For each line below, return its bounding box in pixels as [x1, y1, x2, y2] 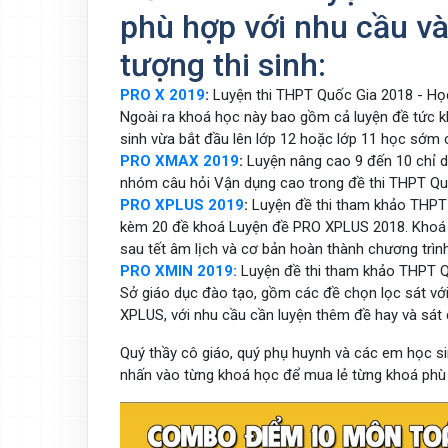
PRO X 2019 [120, 86, 205, 105]
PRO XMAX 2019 [120, 152, 239, 171]
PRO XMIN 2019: [120, 262, 237, 281]
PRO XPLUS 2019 [120, 196, 244, 215]
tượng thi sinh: [120, 46, 326, 85]
